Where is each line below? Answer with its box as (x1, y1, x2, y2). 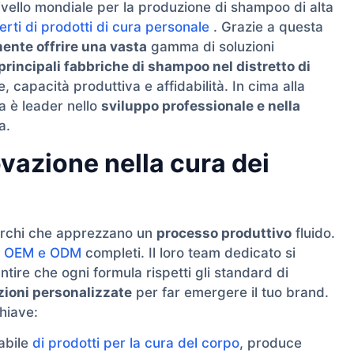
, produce (239, 335, 302, 351)
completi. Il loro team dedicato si (81, 244, 296, 261)
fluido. (292, 224, 335, 241)
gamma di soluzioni (147, 39, 274, 55)
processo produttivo (156, 224, 292, 241)
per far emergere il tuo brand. (132, 284, 329, 300)
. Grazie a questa (209, 19, 323, 36)
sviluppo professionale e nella (101, 98, 300, 115)
